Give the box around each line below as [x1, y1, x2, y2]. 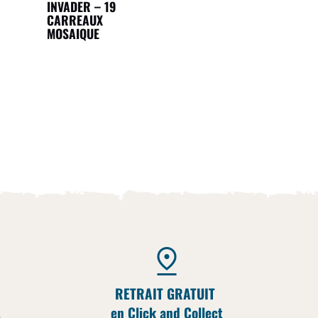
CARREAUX [46, 10, 103, 29]
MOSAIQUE [46, 23, 99, 43]
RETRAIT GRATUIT [115, 283, 219, 305]
